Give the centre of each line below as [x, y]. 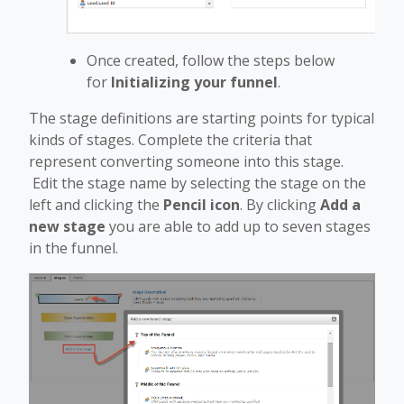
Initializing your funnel [194, 82]
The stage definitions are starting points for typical [202, 118]
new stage [67, 226]
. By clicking [280, 204]
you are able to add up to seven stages [238, 226]
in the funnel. [73, 248]
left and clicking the [96, 204]
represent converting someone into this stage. [186, 161]
